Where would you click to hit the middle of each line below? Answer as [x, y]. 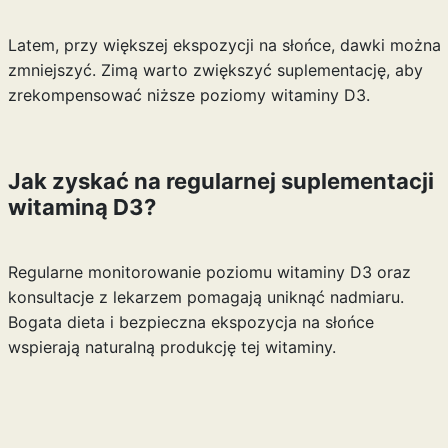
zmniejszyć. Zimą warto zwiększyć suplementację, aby [215, 70]
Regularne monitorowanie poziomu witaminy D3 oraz [209, 272]
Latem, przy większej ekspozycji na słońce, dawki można [224, 45]
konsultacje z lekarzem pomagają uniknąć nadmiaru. [205, 297]
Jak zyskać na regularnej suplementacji [220, 181]
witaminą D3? [81, 207]
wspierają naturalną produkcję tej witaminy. [171, 347]
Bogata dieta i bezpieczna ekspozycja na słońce [190, 322]
